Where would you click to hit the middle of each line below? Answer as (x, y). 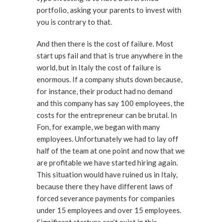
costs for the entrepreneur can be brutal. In (107, 115)
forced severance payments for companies (106, 198)
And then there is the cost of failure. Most (105, 44)
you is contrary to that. (74, 22)
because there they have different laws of (105, 186)
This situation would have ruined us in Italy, (107, 174)
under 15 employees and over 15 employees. (109, 210)
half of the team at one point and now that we (111, 151)
